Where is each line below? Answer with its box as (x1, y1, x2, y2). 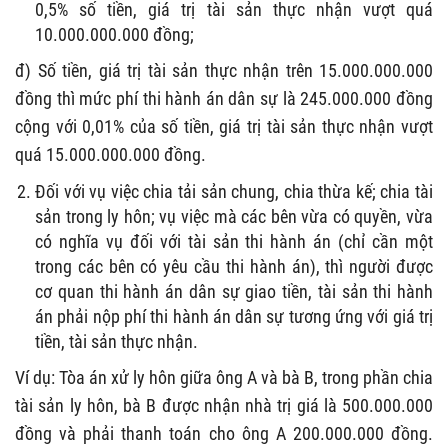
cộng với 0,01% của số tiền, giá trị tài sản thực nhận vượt (15, 115, 433, 137)
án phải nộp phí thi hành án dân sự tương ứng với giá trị (35, 305, 433, 327)
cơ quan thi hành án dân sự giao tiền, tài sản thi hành (35, 280, 433, 302)
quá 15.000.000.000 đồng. (15, 143, 206, 165)
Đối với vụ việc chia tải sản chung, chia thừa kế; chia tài (35, 180, 433, 202)
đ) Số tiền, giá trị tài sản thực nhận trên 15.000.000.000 (15, 59, 433, 81)
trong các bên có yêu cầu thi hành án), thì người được (35, 255, 433, 277)
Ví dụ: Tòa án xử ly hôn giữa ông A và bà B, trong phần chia (15, 366, 433, 388)
